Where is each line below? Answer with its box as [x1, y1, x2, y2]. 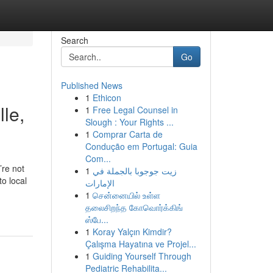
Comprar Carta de [92, 128, 163, 140]
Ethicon [92, 91, 121, 104]
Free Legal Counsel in [92, 104, 178, 116]
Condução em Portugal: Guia [85, 140, 197, 152]
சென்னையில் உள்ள [92, 189, 160, 201]
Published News [60, 79, 122, 91]
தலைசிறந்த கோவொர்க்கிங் [85, 201, 183, 213]
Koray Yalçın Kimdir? [92, 225, 172, 238]
